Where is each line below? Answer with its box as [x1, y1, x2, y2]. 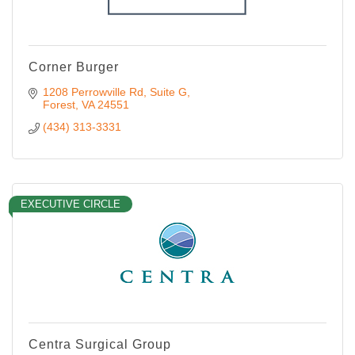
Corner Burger [29, 59, 119, 74]
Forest [42, 97, 75, 111]
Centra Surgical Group [29, 337, 171, 351]
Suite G [149, 85, 187, 98]
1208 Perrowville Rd [42, 85, 143, 98]
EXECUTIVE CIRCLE [21, 197, 120, 210]
